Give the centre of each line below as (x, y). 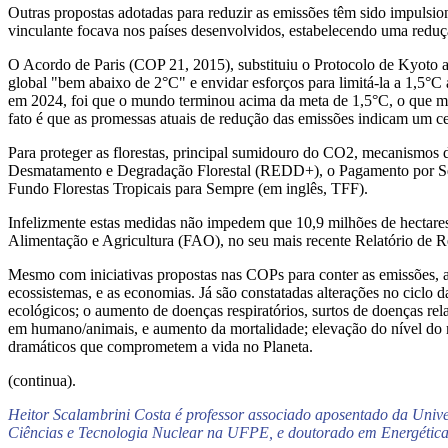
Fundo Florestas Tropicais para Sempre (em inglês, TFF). (188, 189)
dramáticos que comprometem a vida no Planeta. (160, 347)
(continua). (42, 381)
